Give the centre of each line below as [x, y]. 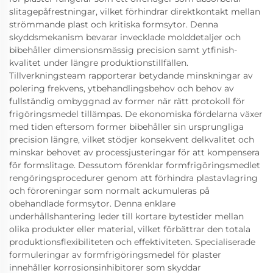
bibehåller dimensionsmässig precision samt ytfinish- [123, 50]
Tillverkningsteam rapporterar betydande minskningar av [131, 76]
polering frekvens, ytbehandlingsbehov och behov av [122, 88]
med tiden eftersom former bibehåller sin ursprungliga [126, 127]
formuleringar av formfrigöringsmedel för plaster [115, 255]
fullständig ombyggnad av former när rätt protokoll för [127, 101]
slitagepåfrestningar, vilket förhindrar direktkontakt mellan [135, 12]
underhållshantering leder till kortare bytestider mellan [126, 216]
